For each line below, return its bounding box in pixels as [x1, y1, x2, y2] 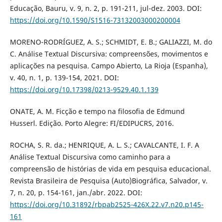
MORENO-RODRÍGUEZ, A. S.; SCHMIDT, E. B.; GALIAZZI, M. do [9, 37, 212, 47]
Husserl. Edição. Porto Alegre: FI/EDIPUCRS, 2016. [9, 118, 174, 128]
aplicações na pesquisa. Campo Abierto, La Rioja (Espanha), [9, 60, 208, 70]
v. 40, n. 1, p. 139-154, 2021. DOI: [9, 72, 119, 82]
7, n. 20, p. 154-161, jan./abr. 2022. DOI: [9, 187, 142, 197]
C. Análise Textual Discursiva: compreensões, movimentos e [9, 49, 208, 58]
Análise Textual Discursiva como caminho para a [9, 152, 170, 162]
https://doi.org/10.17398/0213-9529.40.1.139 [9, 84, 159, 94]
